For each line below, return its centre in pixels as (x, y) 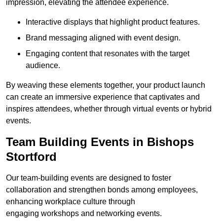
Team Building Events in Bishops (100, 142)
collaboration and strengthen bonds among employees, (102, 190)
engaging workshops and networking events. (84, 214)
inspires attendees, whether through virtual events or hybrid (109, 109)
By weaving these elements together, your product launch (106, 85)
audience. (43, 66)
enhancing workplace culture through (71, 202)
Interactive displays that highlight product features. (113, 22)
